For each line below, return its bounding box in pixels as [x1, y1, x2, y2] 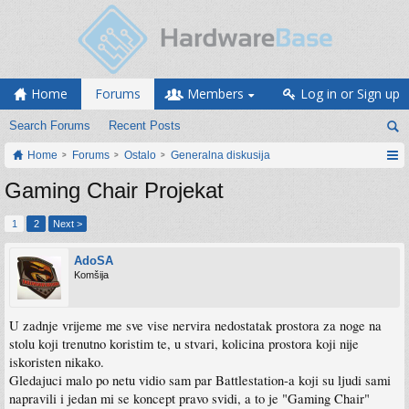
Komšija [74, 269, 109, 280]
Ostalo [124, 149, 156, 162]
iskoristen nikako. [9, 353, 104, 371]
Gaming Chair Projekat [5, 178, 224, 203]
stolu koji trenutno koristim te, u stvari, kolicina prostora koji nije [9, 335, 359, 352]
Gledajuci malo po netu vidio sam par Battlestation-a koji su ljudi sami [9, 372, 391, 389]
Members [187, 85, 244, 102]
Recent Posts [109, 119, 181, 132]
